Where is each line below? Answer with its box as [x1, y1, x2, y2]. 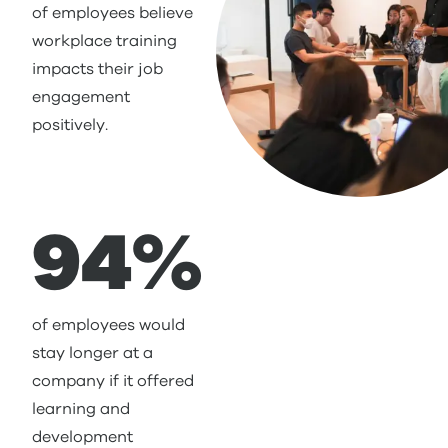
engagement [32, 89, 130, 105]
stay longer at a [32, 345, 153, 361]
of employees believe [32, 5, 193, 21]
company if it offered [32, 373, 194, 389]
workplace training [32, 33, 177, 49]
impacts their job [32, 61, 163, 77]
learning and [32, 401, 130, 417]
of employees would [32, 317, 185, 333]
